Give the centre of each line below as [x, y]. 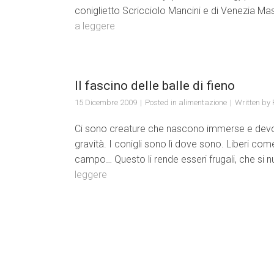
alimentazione [203, 102]
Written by [254, 102]
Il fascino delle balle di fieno [155, 86]
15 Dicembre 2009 [106, 102]
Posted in [162, 102]
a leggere [95, 26]
